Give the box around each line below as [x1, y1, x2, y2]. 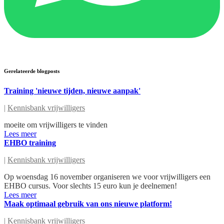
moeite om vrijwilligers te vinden [4, 120, 107, 129]
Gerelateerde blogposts [4, 67, 59, 74]
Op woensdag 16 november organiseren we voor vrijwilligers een [4, 172, 210, 181]
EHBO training [4, 138, 56, 147]
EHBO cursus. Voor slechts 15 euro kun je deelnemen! [4, 181, 177, 190]
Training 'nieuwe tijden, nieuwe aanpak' [4, 86, 140, 95]
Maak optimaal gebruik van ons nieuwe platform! [4, 199, 172, 208]
